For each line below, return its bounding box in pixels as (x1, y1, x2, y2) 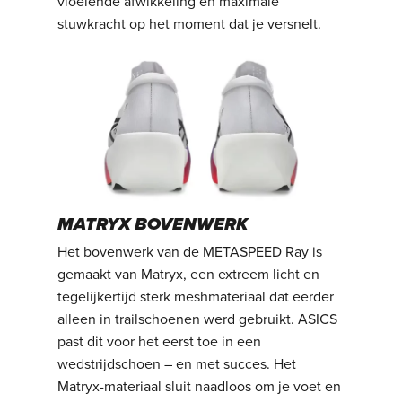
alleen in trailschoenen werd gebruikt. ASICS (57, 310, 338, 329)
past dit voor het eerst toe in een (57, 333, 262, 352)
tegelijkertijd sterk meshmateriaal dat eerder (57, 288, 335, 307)
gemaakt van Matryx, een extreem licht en (57, 266, 320, 284)
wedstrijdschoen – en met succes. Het (57, 355, 297, 374)
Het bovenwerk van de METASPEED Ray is (57, 243, 323, 262)
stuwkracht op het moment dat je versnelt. (57, 15, 322, 34)
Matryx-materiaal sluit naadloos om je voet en (57, 378, 342, 397)
